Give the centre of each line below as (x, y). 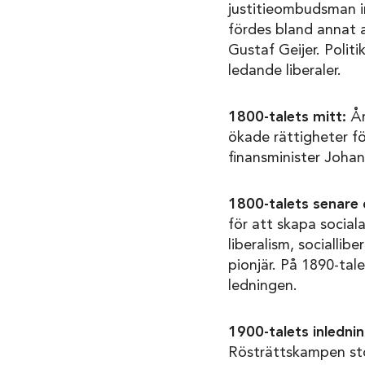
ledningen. (262, 286)
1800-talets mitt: (289, 118)
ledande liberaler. (284, 71)
